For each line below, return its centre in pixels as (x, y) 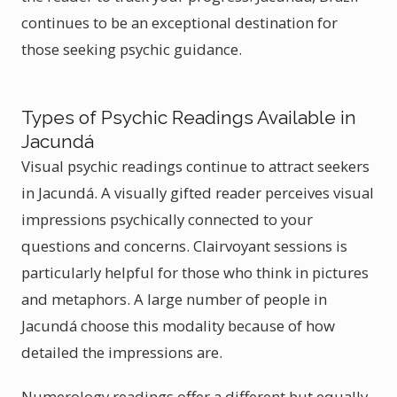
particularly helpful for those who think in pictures (195, 272)
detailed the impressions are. (122, 352)
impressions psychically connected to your (167, 219)
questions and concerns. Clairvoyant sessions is (184, 246)
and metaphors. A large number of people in (174, 299)
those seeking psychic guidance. (132, 49)
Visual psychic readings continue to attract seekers (195, 166)
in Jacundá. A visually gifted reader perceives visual (198, 193)
